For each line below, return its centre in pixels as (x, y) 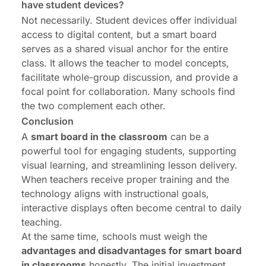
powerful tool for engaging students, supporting (129, 151)
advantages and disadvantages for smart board (132, 250)
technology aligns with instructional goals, (115, 193)
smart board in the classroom (99, 136)
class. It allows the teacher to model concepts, (125, 63)
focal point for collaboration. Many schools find (128, 91)
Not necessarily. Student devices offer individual (129, 20)
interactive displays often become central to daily (132, 208)
